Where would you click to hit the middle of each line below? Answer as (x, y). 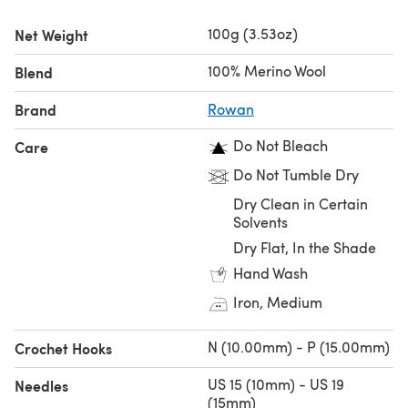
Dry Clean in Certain (301, 203)
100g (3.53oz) (253, 33)
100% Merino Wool (267, 70)
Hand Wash (270, 272)
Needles (41, 385)
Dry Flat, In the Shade (305, 247)
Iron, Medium (278, 301)
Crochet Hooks (63, 348)
